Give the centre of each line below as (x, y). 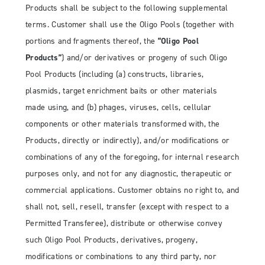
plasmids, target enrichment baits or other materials (122, 91)
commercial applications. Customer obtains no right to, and (132, 190)
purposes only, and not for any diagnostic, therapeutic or (129, 174)
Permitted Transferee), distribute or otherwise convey (124, 224)
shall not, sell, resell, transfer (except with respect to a (127, 207)
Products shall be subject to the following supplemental (127, 8)
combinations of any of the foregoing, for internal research (132, 157)
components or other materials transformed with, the (123, 124)
